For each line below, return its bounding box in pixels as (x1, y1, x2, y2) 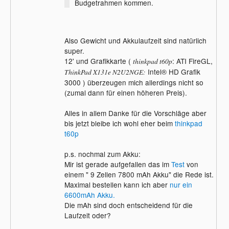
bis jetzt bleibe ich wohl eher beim (64, 118, 175, 128)
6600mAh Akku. (64, 189, 115, 200)
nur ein (169, 179, 192, 190)
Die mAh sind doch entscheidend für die (64, 199, 193, 210)
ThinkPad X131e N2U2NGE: (64, 66, 146, 77)
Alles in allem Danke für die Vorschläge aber (64, 107, 207, 118)
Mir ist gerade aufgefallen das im (64, 158, 171, 169)
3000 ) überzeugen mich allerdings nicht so (64, 77, 203, 87)
